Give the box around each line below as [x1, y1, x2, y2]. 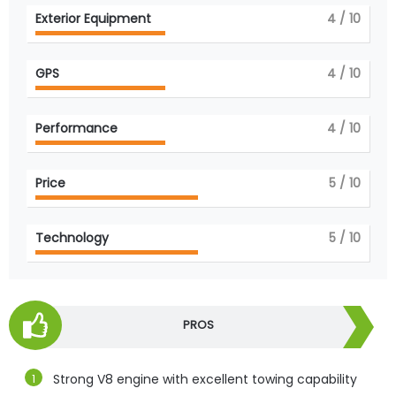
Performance [35, 118, 118, 137]
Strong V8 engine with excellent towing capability [53, 369, 357, 388]
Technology [35, 228, 109, 247]
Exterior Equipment [35, 9, 151, 27]
